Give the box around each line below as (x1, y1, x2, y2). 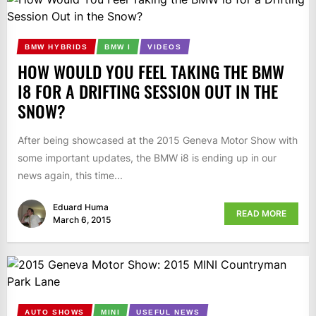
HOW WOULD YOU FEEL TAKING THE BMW (18, 59, 284, 85)
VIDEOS (147, 43, 182, 51)
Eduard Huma (53, 201, 109, 212)
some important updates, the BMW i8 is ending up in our (18, 152, 276, 164)
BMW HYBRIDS (24, 43, 88, 51)
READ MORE (236, 207, 286, 219)
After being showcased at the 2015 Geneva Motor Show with (18, 134, 298, 147)
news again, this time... (18, 169, 123, 182)
